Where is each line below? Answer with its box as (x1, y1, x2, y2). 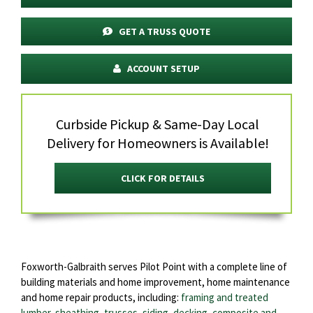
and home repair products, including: (21, 290, 181, 304)
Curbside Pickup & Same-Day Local (56, 115, 259, 133)
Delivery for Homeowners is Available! (46, 133, 269, 152)
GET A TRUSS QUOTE (119, 24, 211, 38)
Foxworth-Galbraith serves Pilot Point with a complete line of (21, 259, 287, 273)
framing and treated (181, 290, 268, 304)
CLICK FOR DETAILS (121, 171, 205, 184)
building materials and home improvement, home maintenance (21, 275, 290, 289)
